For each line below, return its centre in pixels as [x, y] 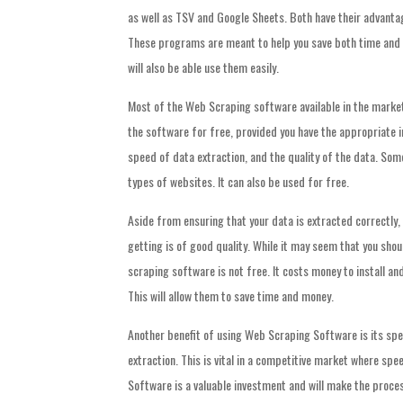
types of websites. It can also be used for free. [238, 182]
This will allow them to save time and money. [231, 296]
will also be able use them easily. [203, 67]
